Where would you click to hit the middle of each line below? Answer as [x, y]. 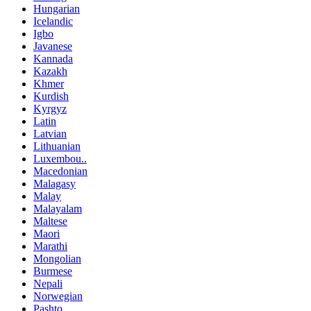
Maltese [50, 221]
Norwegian [58, 296]
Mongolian [57, 258]
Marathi [50, 246]
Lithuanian [57, 146]
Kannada [53, 58]
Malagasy [54, 183]
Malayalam [58, 208]
